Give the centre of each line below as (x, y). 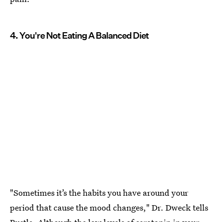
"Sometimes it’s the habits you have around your (99, 193)
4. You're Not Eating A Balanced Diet (79, 36)
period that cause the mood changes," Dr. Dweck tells (109, 208)
